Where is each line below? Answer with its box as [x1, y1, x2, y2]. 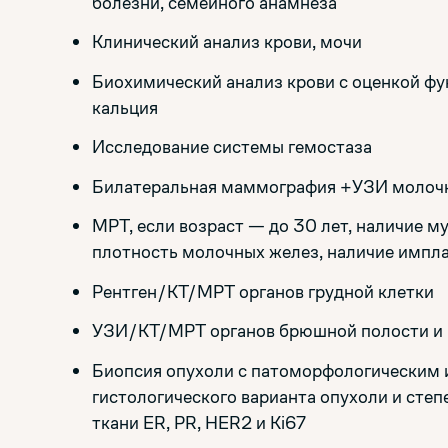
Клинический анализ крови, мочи [92, 30, 362, 53]
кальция [92, 95, 158, 119]
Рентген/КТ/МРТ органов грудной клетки [92, 279, 434, 303]
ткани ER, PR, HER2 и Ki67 [92, 410, 306, 434]
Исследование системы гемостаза [92, 135, 372, 158]
